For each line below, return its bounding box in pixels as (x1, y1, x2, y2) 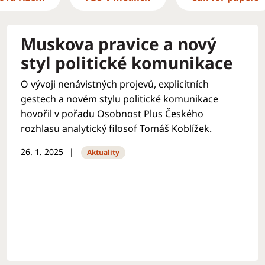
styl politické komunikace (20, 51, 233, 74)
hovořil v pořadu (20, 107, 97, 120)
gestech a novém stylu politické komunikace (20, 92, 218, 105)
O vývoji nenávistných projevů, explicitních (20, 77, 209, 91)
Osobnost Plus (96, 107, 163, 120)
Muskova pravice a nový (20, 33, 216, 55)
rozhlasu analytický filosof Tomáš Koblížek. (20, 122, 214, 135)
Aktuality (86, 147, 119, 157)
